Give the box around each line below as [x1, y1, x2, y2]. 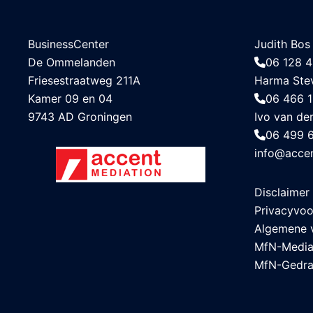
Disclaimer [254, 185, 310, 199]
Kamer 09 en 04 [28, 92, 112, 105]
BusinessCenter [28, 37, 109, 51]
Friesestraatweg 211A [28, 73, 140, 87]
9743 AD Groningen [28, 110, 132, 124]
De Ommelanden [28, 55, 115, 69]
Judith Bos [254, 37, 310, 51]
